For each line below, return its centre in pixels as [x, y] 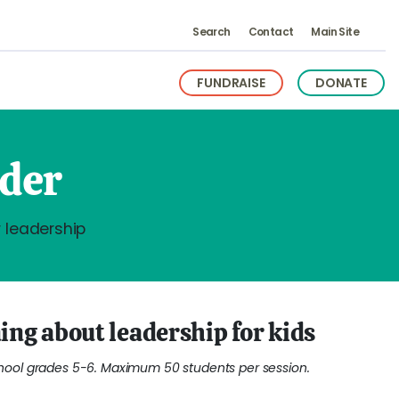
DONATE [341, 83]
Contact [271, 31]
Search [212, 31]
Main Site [335, 31]
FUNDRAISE [231, 83]
